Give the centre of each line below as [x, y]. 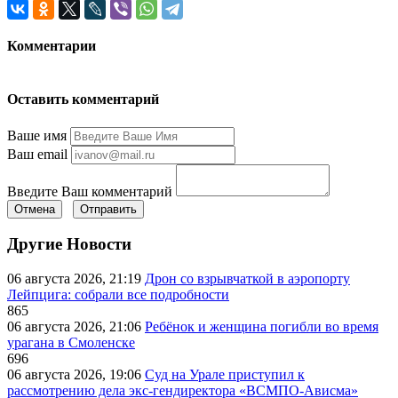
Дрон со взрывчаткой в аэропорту [247, 279]
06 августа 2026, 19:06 [76, 375]
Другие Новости [69, 244]
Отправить [108, 209]
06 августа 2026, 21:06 [76, 327]
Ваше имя [37, 135]
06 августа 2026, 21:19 [76, 279]
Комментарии [52, 45]
